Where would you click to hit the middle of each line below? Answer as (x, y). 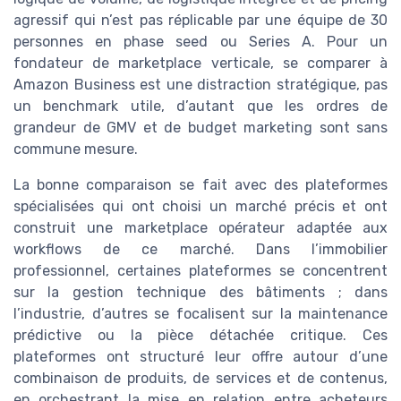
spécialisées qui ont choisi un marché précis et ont (200, 207)
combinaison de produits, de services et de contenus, (200, 379)
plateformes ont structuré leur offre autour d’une (200, 357)
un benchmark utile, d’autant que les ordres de (200, 107)
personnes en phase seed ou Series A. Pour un (200, 42)
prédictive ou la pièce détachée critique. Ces (200, 336)
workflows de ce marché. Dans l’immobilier (200, 250)
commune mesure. (76, 149)
